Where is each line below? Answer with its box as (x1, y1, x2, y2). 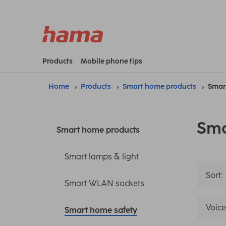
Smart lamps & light (65, 151, 139, 161)
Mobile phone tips (81, 56, 142, 66)
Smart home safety (65, 205, 137, 215)
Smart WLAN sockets (65, 178, 144, 188)
